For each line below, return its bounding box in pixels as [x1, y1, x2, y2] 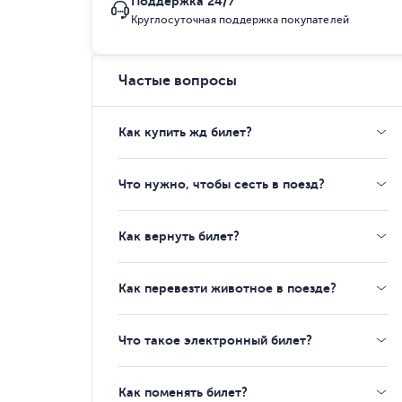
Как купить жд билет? [118, 125, 252, 139]
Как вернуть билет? [118, 229, 240, 243]
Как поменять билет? [118, 385, 248, 399]
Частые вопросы [118, 73, 237, 89]
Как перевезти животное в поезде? [118, 281, 336, 295]
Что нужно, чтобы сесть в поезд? [118, 177, 325, 191]
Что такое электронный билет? [118, 333, 312, 347]
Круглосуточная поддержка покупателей [131, 13, 350, 26]
